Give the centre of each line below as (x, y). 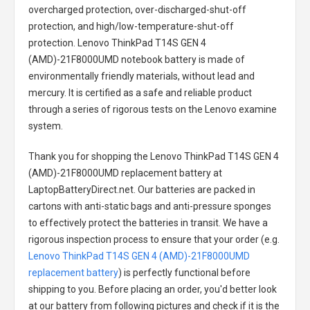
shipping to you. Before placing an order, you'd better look (153, 289)
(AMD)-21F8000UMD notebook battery (112, 60)
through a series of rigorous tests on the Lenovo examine (153, 109)
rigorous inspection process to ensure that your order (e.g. (154, 239)
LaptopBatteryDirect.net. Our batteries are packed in (142, 190)
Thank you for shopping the (89, 156)
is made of (221, 60)
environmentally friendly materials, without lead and (142, 76)
